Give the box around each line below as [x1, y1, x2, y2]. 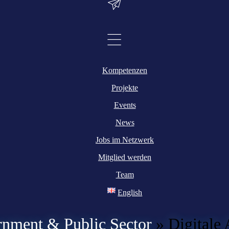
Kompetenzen [102, 66, 147, 75]
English [118, 188, 143, 197]
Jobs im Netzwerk [96, 135, 154, 145]
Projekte [111, 83, 138, 93]
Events [113, 101, 136, 110]
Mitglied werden [98, 153, 151, 162]
